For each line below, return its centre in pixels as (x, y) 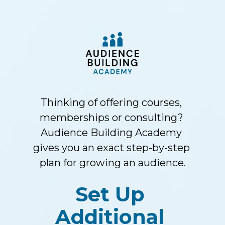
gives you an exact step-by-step (111, 148)
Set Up (110, 194)
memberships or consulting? (111, 118)
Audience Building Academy (111, 133)
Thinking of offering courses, (111, 102)
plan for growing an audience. (113, 163)
